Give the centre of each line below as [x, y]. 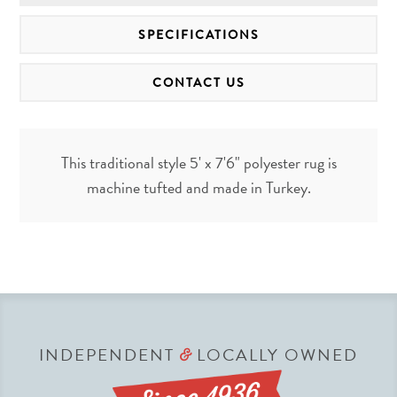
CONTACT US [198, 83]
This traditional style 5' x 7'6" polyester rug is [198, 163]
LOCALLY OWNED [275, 355]
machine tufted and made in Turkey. [198, 188]
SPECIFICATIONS [198, 35]
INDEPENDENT [109, 355]
